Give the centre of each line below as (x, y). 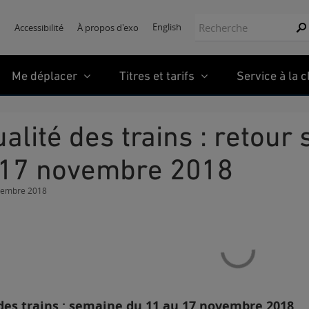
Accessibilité (39, 27)
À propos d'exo (108, 27)
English (167, 27)
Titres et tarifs (158, 75)
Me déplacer (46, 75)
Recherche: (221, 20)
